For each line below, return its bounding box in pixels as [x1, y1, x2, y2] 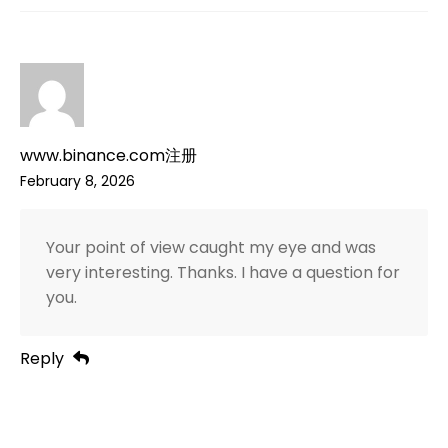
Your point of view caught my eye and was [45, 236, 376, 260]
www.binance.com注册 [20, 144, 197, 168]
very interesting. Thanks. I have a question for [45, 261, 400, 285]
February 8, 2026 [20, 171, 135, 192]
